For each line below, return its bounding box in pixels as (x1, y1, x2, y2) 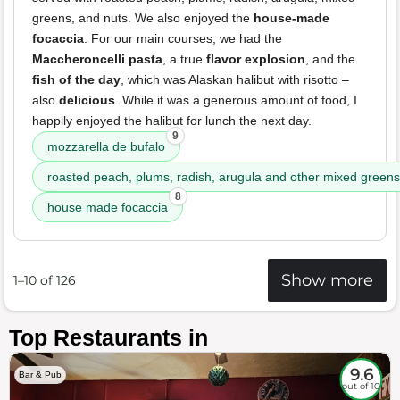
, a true (162, 52, 206, 67)
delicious (59, 93, 115, 108)
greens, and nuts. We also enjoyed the (32, 11, 254, 26)
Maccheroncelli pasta (32, 52, 162, 67)
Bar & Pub (19, 370, 62, 380)
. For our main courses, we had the (84, 31, 282, 46)
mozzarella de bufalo (47, 139, 165, 154)
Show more (281, 270, 373, 291)
